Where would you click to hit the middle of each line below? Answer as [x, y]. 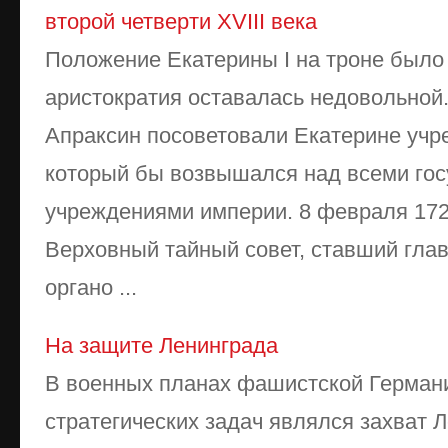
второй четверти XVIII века [181, 21]
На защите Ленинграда [161, 345]
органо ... [91, 287]
